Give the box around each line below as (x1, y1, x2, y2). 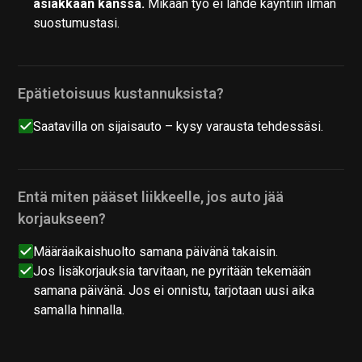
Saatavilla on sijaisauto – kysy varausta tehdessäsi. (33, 118, 324, 134)
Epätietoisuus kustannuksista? (18, 84, 225, 102)
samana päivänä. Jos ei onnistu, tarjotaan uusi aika (33, 282, 315, 298)
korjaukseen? (18, 209, 107, 227)
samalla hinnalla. (33, 301, 125, 318)
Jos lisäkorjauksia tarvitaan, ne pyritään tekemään (33, 263, 312, 279)
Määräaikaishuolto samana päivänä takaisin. (33, 243, 279, 259)
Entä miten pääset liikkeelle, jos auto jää (18, 187, 284, 205)
